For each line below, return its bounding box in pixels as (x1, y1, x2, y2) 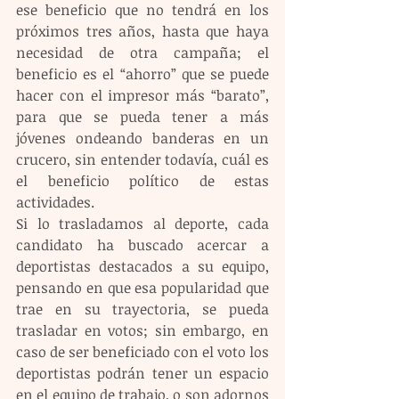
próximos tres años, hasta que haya (16, 21, 269, 42)
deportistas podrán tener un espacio (16, 363, 269, 384)
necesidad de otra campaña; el (16, 43, 269, 63)
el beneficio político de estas (16, 171, 269, 191)
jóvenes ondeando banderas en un (16, 128, 269, 149)
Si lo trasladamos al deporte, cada (16, 214, 269, 234)
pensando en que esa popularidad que (16, 278, 269, 298)
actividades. (16, 192, 94, 213)
